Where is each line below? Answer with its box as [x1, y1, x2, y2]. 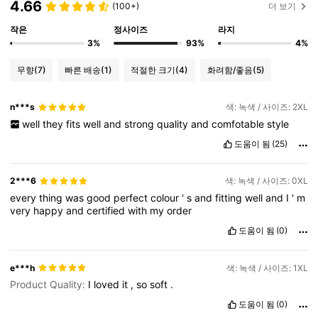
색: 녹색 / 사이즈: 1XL [226, 262, 308, 273]
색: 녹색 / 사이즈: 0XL [224, 175, 308, 187]
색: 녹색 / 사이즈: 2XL [225, 102, 308, 113]
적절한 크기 [131, 64, 176, 75]
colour [150, 191, 182, 204]
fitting [215, 191, 246, 204]
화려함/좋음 [207, 64, 253, 75]
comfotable [211, 117, 267, 130]
